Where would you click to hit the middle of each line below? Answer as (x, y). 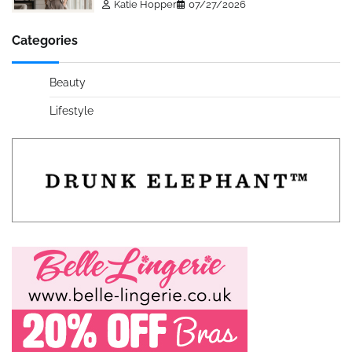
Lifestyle (71, 111)
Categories (45, 41)
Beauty (68, 83)
